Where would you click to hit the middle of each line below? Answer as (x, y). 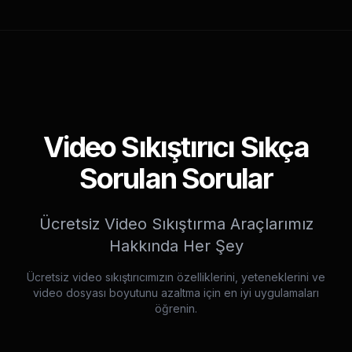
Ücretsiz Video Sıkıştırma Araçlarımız (176, 224)
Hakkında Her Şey (176, 246)
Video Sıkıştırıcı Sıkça (176, 147)
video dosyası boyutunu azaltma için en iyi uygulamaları (176, 293)
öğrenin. (176, 308)
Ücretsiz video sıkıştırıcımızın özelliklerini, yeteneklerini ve (176, 277)
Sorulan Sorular (176, 178)
